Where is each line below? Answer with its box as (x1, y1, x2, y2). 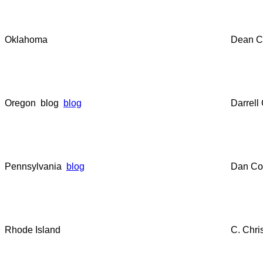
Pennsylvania (5, 161, 66, 171)
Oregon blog (5, 98, 63, 108)
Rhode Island (5, 225, 60, 235)
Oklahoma (5, 35, 50, 45)
